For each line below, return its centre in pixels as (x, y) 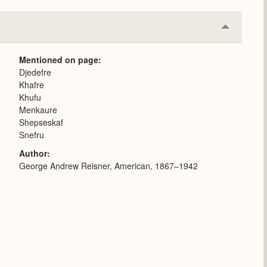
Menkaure (38, 110)
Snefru (32, 135)
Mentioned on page (59, 60)
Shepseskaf (41, 122)
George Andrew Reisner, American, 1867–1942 (108, 166)
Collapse (244, 30)
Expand (241, 49)
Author (33, 153)
